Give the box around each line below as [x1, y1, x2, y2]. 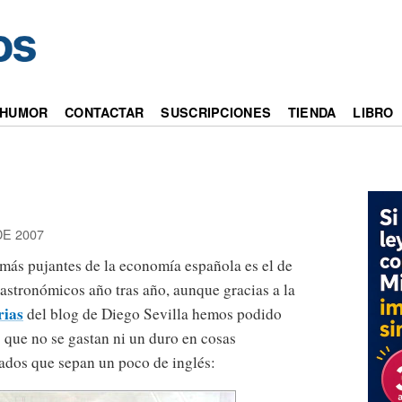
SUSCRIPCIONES [161, 103, 272, 122]
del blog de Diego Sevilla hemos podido [23, 303, 282, 325]
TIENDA [287, 103, 336, 122]
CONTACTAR [65, 103, 144, 122]
